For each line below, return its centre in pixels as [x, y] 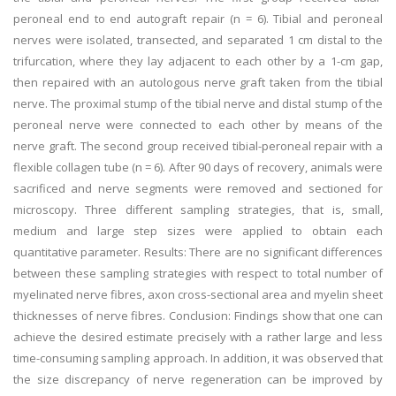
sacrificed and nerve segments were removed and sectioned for [198, 188]
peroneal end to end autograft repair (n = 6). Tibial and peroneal [198, 19]
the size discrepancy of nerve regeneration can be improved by [198, 379]
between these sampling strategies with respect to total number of [198, 273]
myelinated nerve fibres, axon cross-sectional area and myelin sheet [198, 294]
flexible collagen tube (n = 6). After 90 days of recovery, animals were [198, 167]
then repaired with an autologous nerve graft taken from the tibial [198, 82]
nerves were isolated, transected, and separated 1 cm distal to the [198, 40]
